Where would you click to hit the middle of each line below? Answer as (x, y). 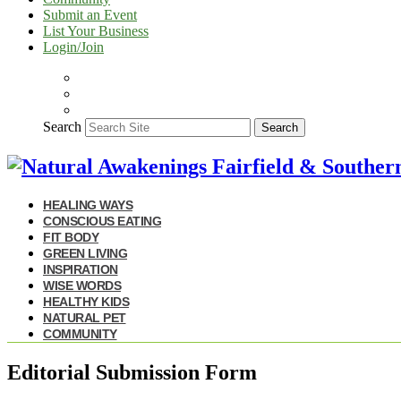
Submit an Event (90, 15)
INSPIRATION (81, 269)
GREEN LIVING (85, 253)
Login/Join (73, 47)
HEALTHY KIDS (86, 301)
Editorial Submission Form (132, 372)
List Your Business (96, 31)
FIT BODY (71, 237)
